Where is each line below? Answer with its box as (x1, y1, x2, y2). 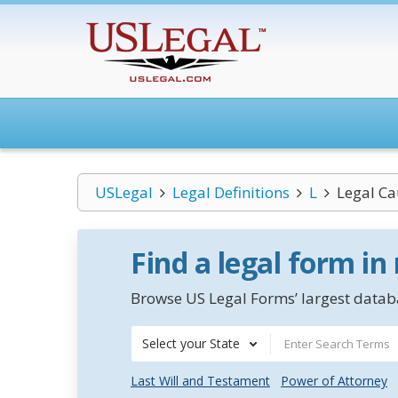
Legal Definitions (171, 182, 290, 203)
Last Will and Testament (131, 372, 270, 389)
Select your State (142, 335, 240, 352)
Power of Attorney (281, 372, 387, 389)
